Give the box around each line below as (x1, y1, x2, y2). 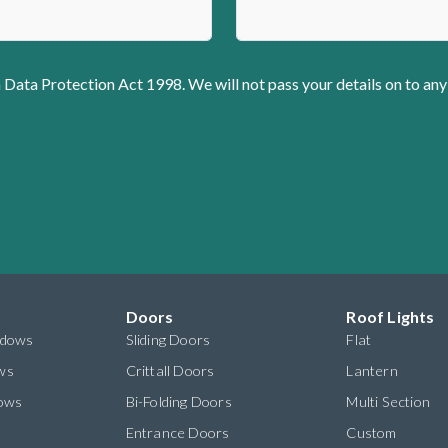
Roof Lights (346, 307, 435, 327)
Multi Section (346, 393, 430, 411)
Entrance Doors (125, 424, 230, 442)
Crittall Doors (125, 362, 215, 380)
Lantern (346, 362, 398, 380)
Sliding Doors (125, 331, 211, 349)
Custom (346, 424, 397, 442)
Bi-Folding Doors (125, 393, 232, 411)
